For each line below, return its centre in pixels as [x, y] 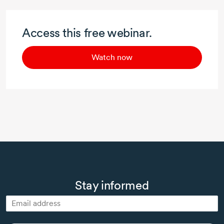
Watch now [112, 57]
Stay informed [112, 185]
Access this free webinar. [87, 33]
